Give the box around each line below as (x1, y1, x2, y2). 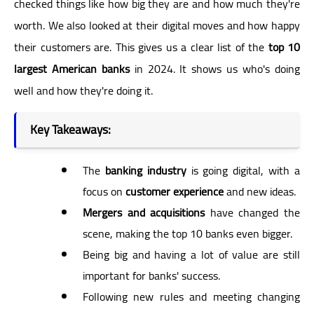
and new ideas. (224, 180, 296, 202)
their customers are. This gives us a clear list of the (14, 36, 268, 57)
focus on (83, 180, 125, 202)
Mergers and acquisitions (83, 201, 205, 223)
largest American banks (14, 57, 130, 79)
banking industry (104, 159, 186, 181)
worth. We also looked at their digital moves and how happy (14, 14, 300, 36)
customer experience (125, 180, 224, 202)
